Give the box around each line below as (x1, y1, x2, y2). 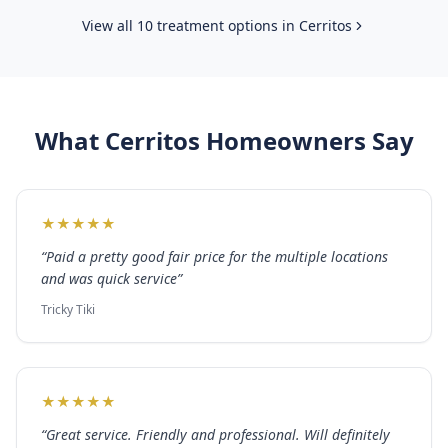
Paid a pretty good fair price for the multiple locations (46, 247, 388, 266)
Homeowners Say (199, 124, 414, 157)
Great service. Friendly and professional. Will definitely (46, 425, 390, 444)
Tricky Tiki (41, 301, 95, 318)
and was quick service (41, 269, 177, 288)
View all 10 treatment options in (82, 16, 299, 35)
